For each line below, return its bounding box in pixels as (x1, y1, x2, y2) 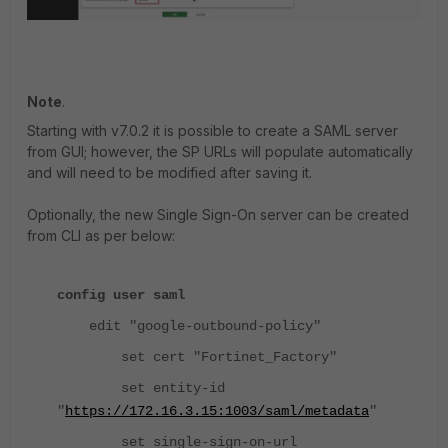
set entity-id (57, 380, 225, 397)
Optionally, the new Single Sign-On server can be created (27, 206, 409, 224)
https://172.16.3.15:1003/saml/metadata (65, 403, 369, 420)
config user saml (57, 287, 185, 304)
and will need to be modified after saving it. (27, 164, 312, 182)
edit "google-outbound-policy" (57, 318, 321, 335)
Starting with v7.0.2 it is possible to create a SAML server (27, 122, 398, 140)
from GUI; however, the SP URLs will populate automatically (27, 143, 413, 161)
